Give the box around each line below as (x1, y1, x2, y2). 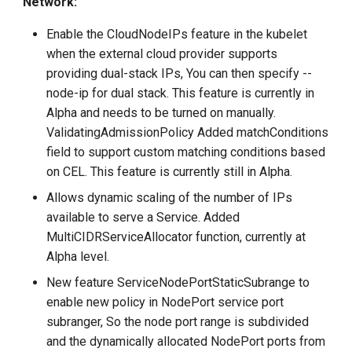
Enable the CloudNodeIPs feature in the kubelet (46, 27, 308, 42)
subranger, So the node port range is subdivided (46, 314, 310, 330)
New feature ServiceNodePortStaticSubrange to (46, 275, 310, 291)
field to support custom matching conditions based (46, 145, 326, 160)
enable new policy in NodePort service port (46, 295, 284, 310)
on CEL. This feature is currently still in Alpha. (46, 164, 293, 180)
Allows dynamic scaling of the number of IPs (46, 190, 293, 206)
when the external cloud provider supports (46, 46, 278, 62)
